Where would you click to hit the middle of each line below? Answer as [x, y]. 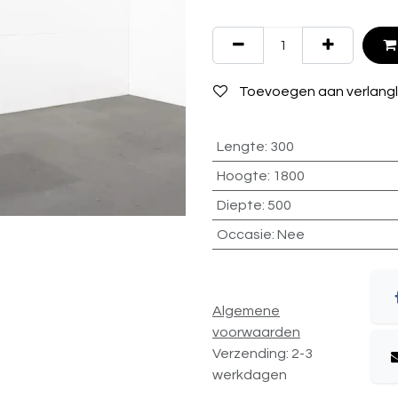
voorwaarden [256, 332]
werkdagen [250, 374]
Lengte [240, 147]
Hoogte [242, 176]
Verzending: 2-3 [263, 353]
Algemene [246, 310]
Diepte [239, 205]
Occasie [244, 235]
